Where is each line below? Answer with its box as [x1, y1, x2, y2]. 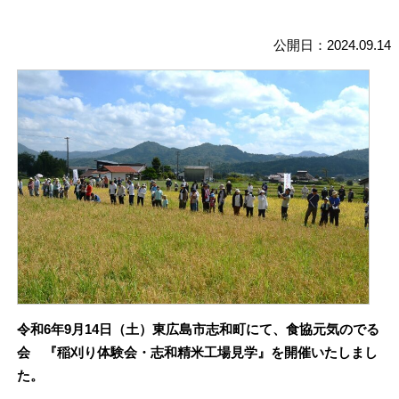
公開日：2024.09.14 [273, 37, 392, 53]
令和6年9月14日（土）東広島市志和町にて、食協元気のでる [16, 322, 379, 338]
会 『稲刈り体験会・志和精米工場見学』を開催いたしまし [16, 346, 378, 361]
